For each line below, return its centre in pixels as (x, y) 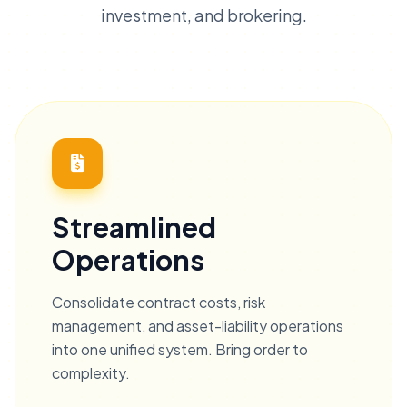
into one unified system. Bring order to (180, 350)
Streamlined (134, 228)
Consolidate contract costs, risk (159, 303)
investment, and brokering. (203, 15)
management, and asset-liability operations (198, 326)
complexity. (91, 373)
